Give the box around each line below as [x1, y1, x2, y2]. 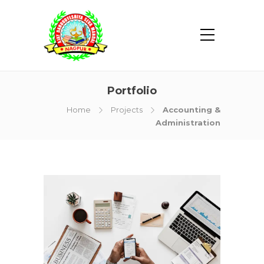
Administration [156, 118, 220, 127]
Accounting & [163, 105, 220, 114]
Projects [111, 105, 143, 114]
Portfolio [107, 84, 157, 97]
